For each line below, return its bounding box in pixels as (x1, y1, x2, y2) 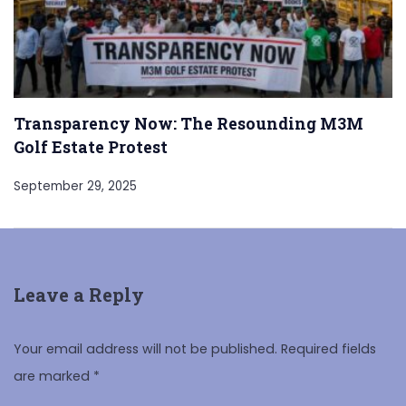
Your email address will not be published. (14, 339, 277, 358)
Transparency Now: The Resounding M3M (14, 112, 363, 135)
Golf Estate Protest (14, 136, 168, 159)
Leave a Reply (14, 283, 144, 308)
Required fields (281, 339, 376, 358)
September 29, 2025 (14, 178, 137, 196)
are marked (14, 366, 93, 385)
